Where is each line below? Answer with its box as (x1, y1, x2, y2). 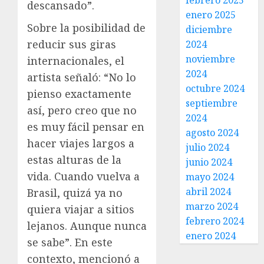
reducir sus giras (27, 37, 116, 51)
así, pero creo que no (27, 103, 137, 117)
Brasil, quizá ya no (27, 185, 123, 200)
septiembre (186, 97, 238, 110)
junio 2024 (186, 156, 233, 169)
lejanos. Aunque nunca (27, 218, 147, 233)
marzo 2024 (186, 200, 239, 213)
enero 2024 (186, 229, 236, 242)
